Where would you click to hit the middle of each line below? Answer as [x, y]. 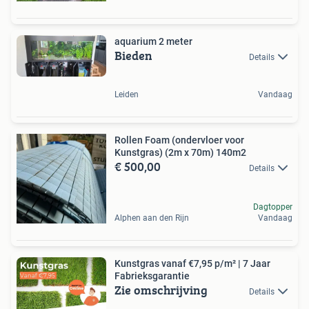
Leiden [127, 95]
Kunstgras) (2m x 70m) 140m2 [180, 153]
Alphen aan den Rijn [152, 218]
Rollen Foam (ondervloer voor [179, 140]
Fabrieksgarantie [152, 276]
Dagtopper [273, 207]
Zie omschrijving [161, 290]
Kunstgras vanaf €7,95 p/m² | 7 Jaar [192, 264]
